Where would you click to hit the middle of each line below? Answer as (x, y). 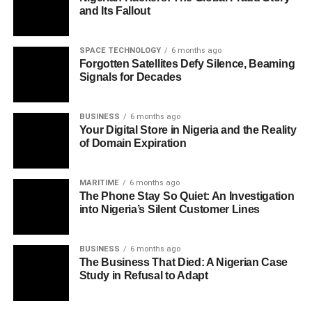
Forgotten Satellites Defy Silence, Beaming (187, 64)
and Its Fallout (115, 11)
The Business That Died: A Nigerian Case (184, 262)
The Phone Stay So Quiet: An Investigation (187, 196)
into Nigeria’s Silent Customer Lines (170, 209)
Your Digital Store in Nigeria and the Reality (188, 130)
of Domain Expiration (133, 143)
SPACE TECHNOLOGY (120, 50)
